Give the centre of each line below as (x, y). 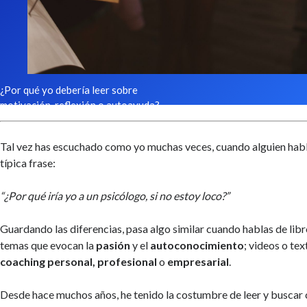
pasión (113, 245)
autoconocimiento (197, 245)
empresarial (198, 261)
